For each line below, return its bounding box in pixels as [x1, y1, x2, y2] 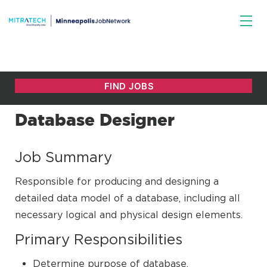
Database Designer [15, 110, 175, 129]
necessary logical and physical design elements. [15, 209, 243, 220]
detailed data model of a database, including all [15, 193, 240, 203]
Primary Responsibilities [15, 231, 182, 247]
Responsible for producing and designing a [15, 176, 219, 187]
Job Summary [15, 149, 112, 164]
